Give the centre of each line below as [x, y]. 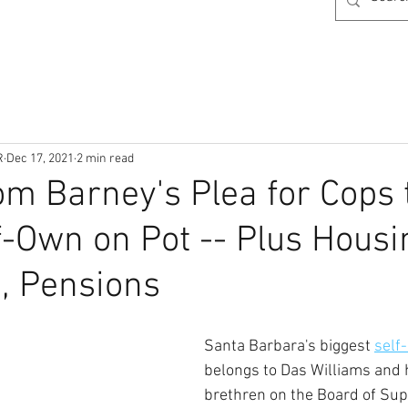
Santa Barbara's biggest [289, 347]
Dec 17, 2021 [40, 158]
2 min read [105, 158]
